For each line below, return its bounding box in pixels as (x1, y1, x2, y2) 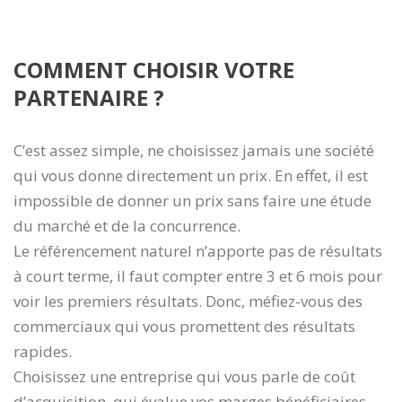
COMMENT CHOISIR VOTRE (13, 54, 294, 84)
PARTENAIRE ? (13, 82, 164, 112)
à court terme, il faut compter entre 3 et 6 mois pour (13, 265, 382, 286)
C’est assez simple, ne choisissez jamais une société (13, 139, 374, 161)
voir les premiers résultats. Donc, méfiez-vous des (13, 290, 363, 311)
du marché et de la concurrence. (13, 214, 240, 236)
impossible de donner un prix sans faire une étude (13, 189, 371, 211)
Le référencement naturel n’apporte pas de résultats (13, 240, 382, 261)
